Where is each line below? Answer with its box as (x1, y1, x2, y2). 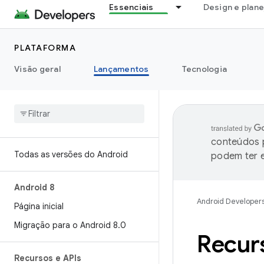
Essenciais (109, 2, 154, 12)
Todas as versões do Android (14, 149, 128, 160)
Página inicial (14, 201, 64, 212)
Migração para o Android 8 (14, 220, 118, 230)
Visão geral (14, 64, 61, 74)
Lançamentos (93, 64, 149, 74)
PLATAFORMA (14, 42, 76, 53)
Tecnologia (181, 64, 227, 74)
